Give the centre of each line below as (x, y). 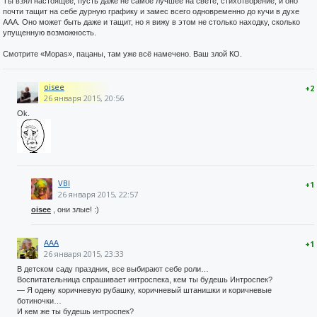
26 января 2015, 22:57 (98, 194)
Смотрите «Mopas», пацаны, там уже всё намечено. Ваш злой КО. (122, 54)
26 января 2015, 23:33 (84, 254)
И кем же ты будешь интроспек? (75, 311)
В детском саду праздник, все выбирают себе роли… (113, 269)
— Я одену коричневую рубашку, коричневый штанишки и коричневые (144, 290)
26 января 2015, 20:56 (84, 98)
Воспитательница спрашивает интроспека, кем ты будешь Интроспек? (145, 279)
